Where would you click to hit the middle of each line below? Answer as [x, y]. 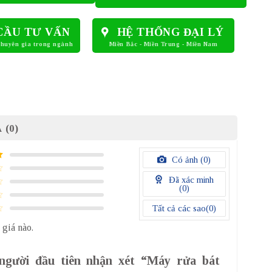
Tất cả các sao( [180, 209]
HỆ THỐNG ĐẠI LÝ [170, 32]
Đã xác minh [190, 180]
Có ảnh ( [187, 160]
